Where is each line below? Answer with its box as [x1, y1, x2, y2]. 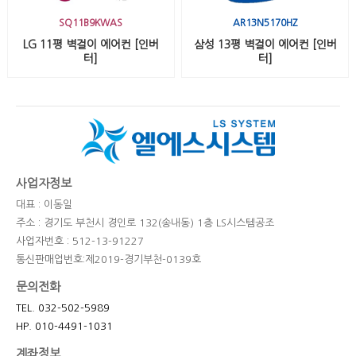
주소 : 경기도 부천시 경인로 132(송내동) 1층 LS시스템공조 [16, 218, 274, 229]
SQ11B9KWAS [59, 18, 123, 29]
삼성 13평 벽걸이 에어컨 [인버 [193, 39, 337, 51]
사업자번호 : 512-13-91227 [16, 236, 144, 247]
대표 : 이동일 [16, 199, 72, 211]
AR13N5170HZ [232, 18, 298, 29]
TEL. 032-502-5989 [16, 303, 110, 314]
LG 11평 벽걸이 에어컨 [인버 [22, 39, 159, 51]
